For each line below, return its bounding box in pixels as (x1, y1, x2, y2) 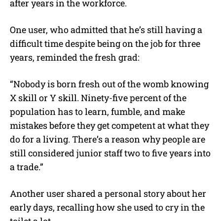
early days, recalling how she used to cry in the (10, 201, 205, 213)
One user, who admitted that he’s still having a (10, 23, 202, 36)
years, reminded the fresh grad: (10, 51, 140, 63)
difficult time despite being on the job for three (10, 37, 200, 49)
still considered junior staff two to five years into (10, 147, 211, 159)
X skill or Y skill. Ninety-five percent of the (10, 91, 186, 104)
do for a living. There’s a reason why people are (10, 133, 205, 145)
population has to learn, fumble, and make (10, 105, 185, 117)
